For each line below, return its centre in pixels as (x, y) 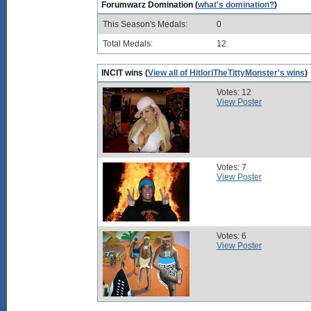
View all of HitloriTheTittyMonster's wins (226, 73)
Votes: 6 (232, 236)
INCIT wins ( (125, 73)
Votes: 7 (232, 167)
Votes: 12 (234, 92)
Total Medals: (128, 44)
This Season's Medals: (145, 24)
